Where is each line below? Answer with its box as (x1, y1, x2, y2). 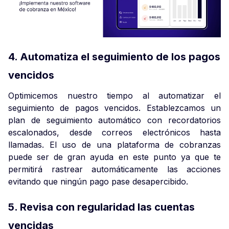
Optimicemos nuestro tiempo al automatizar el (8, 90, 221, 101)
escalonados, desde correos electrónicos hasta (8, 127, 221, 138)
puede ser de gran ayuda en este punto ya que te (8, 151, 221, 162)
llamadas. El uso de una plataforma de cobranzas (8, 139, 221, 150)
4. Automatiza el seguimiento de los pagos (8, 50, 220, 63)
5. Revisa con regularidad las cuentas (8, 200, 195, 213)
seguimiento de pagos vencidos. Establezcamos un (8, 102, 221, 113)
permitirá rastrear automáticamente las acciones (8, 164, 221, 174)
